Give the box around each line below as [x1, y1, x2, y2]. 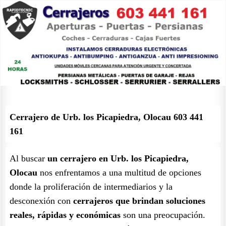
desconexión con [10, 196, 73, 206]
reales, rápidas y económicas [10, 210, 121, 220]
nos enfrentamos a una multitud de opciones [40, 167, 201, 178]
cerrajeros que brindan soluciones [73, 196, 205, 206]
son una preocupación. [121, 210, 205, 220]
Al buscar [10, 153, 47, 163]
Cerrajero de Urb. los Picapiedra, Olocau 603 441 [10, 112, 203, 122]
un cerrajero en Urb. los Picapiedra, [47, 153, 189, 163]
